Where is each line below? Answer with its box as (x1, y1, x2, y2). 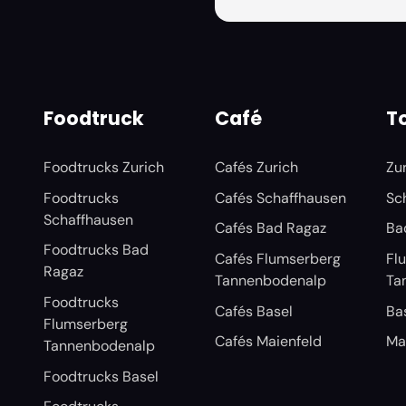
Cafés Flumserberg (214, 248, 341, 268)
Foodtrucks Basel (43, 366, 159, 386)
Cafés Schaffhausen (214, 188, 346, 208)
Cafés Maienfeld (214, 332, 322, 352)
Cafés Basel (214, 301, 293, 321)
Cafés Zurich (214, 158, 298, 178)
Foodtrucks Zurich (43, 158, 164, 178)
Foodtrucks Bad (43, 240, 149, 260)
